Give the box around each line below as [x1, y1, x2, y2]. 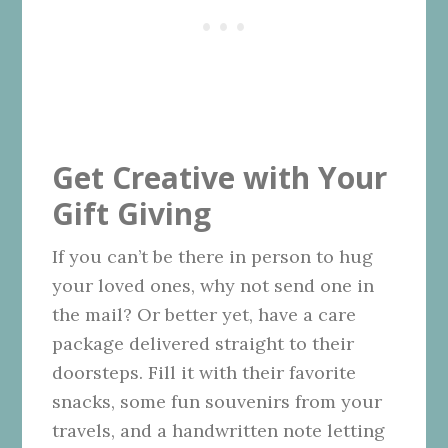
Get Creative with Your [52, 156, 388, 198]
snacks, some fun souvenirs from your [52, 389, 383, 413]
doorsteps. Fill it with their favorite [52, 360, 357, 384]
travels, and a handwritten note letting [52, 418, 386, 442]
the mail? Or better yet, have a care [52, 302, 357, 326]
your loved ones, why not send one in [52, 273, 375, 297]
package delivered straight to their [52, 331, 355, 355]
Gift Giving [52, 192, 212, 234]
